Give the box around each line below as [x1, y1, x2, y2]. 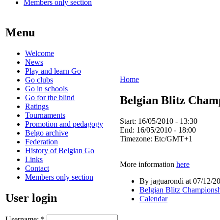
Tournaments [25, 110, 65, 119]
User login [5, 191, 57, 204]
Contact [25, 164, 49, 172]
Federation [25, 137, 58, 146]
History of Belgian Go [25, 146, 94, 155]
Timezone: [120, 134, 154, 143]
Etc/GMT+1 [154, 134, 192, 143]
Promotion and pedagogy [25, 119, 103, 128]
